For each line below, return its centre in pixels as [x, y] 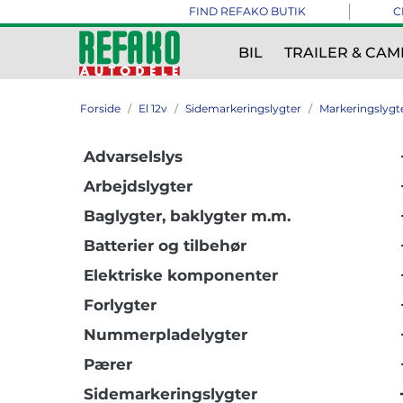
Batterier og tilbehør [165, 246]
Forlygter [120, 305]
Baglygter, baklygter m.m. [187, 216]
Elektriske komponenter [181, 275]
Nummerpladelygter [166, 335]
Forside [100, 108]
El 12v [153, 108]
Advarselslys [133, 157]
